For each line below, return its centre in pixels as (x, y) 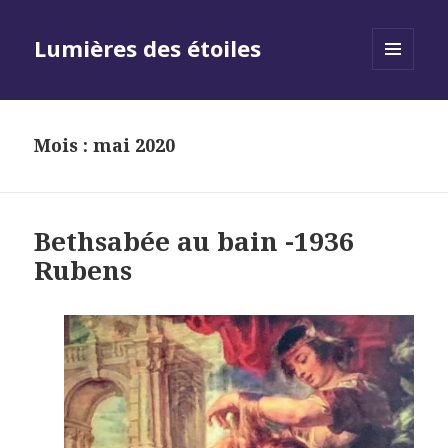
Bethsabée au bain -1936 (194, 241)
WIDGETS (401, 112)
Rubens (83, 270)
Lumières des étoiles (148, 48)
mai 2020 (134, 145)
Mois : (64, 145)
